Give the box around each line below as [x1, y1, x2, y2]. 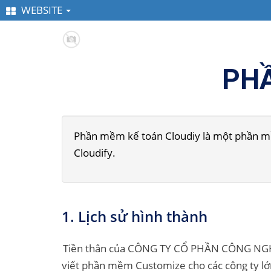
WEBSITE [19, 3, 65, 17]
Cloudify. [74, 146, 116, 160]
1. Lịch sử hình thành [62, 206, 207, 226]
